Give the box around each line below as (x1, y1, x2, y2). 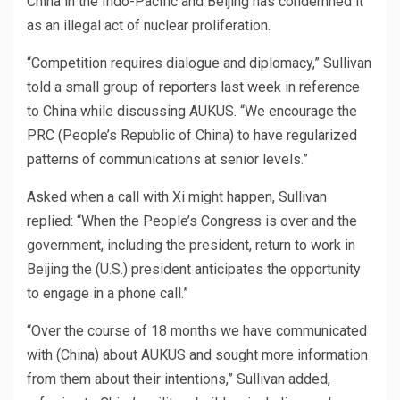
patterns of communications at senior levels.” (27, 151, 308, 169)
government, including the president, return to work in (27, 237, 355, 254)
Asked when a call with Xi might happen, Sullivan (27, 188, 327, 206)
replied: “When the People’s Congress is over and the (27, 212, 357, 230)
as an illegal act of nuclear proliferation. (27, 17, 271, 35)
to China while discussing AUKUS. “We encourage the (27, 103, 357, 121)
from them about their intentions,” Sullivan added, (27, 371, 330, 388)
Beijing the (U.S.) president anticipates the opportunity (27, 261, 361, 279)
